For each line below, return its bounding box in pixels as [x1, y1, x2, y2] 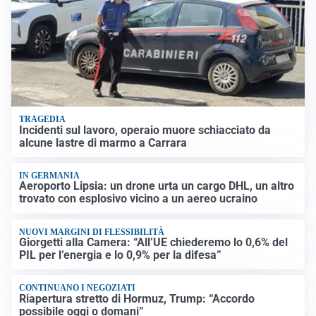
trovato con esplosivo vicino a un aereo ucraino [19, 192, 258, 206]
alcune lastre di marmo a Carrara [19, 135, 188, 150]
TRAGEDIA [19, 114, 66, 125]
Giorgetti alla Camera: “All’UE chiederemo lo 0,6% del [19, 236, 288, 250]
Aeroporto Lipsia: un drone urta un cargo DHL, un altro [19, 179, 295, 193]
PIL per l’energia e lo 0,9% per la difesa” [19, 248, 222, 262]
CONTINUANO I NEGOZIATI [19, 283, 136, 293]
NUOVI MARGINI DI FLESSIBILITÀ [19, 226, 165, 237]
